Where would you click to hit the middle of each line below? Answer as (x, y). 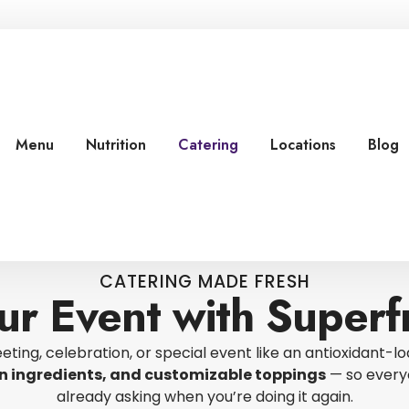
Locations (304, 144)
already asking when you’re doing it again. (204, 396)
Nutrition (116, 144)
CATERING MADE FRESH (204, 281)
